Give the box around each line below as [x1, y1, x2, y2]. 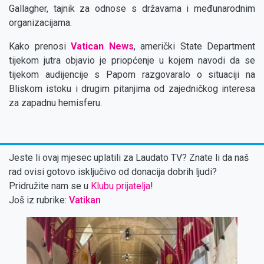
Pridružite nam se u [9, 180, 91, 192]
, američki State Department [133, 41, 255, 52]
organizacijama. [9, 17, 72, 29]
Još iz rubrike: [9, 194, 69, 206]
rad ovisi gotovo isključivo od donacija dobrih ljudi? [9, 166, 217, 178]
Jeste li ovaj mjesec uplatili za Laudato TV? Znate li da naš [9, 152, 249, 164]
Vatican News [71, 41, 134, 52]
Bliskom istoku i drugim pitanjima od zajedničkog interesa [9, 83, 255, 95]
